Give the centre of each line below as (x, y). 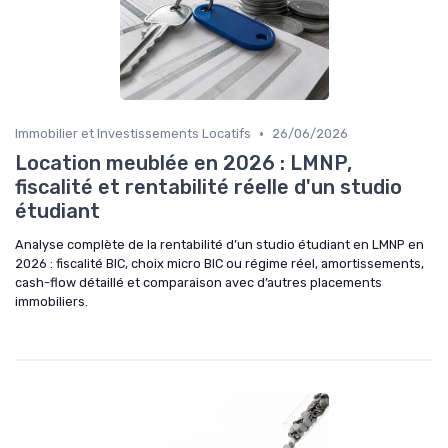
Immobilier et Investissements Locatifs (133, 134)
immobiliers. (51, 302)
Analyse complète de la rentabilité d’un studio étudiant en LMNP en (219, 245)
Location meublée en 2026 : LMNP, (183, 163)
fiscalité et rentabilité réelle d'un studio (208, 187)
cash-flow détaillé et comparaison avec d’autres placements (198, 283)
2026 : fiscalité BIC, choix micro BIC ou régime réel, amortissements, (219, 264)
